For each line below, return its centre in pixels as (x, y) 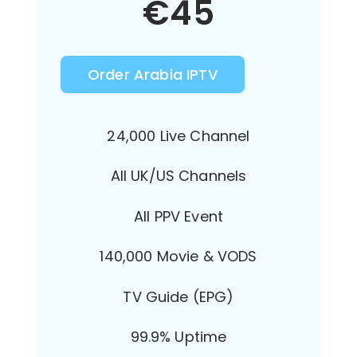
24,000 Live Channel (178, 136)
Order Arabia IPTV (153, 75)
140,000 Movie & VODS (178, 257)
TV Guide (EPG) (178, 296)
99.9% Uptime (178, 336)
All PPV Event (178, 216)
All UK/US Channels (178, 176)
